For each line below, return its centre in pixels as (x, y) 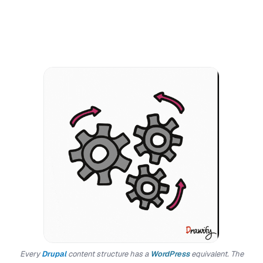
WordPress (170, 254)
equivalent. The (216, 254)
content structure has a (108, 254)
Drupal (54, 254)
